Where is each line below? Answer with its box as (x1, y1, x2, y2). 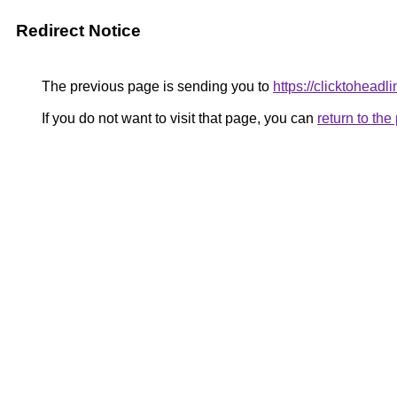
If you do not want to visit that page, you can (38, 111, 317, 126)
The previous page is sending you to (38, 79, 273, 94)
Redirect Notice (16, 21, 141, 40)
